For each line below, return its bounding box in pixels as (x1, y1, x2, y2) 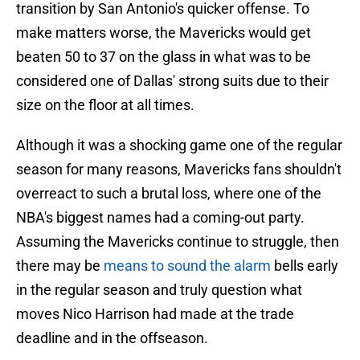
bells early (271, 257, 338, 275)
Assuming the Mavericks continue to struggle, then (16, 233, 339, 251)
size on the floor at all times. (16, 96, 194, 114)
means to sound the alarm (104, 257, 271, 275)
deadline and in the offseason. (16, 329, 208, 347)
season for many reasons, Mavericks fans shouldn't (16, 161, 342, 178)
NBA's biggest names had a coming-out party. (16, 209, 305, 227)
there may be (16, 257, 104, 275)
